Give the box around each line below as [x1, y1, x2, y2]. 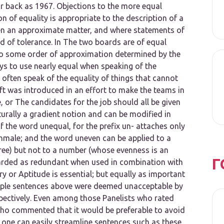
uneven [75, 133, 100, 143]
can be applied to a [100, 133, 171, 143]
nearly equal [34, 61, 78, 71]
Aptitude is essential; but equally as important [18, 169, 185, 179]
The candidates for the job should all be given [15, 97, 180, 107]
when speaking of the [78, 61, 156, 71]
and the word [22, 133, 75, 143]
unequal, [40, 121, 71, 131]
